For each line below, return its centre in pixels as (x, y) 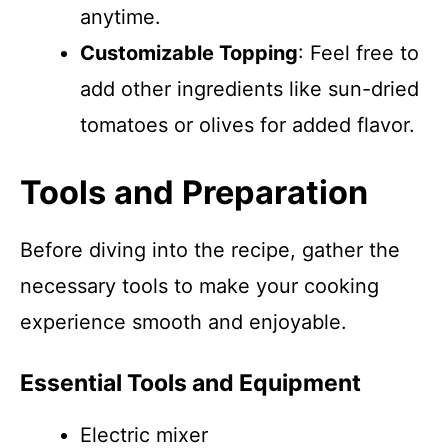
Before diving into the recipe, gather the (210, 250)
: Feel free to (358, 53)
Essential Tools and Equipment (190, 383)
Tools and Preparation (194, 192)
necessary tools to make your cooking (199, 286)
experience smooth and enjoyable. (183, 322)
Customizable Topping (189, 53)
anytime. (120, 17)
